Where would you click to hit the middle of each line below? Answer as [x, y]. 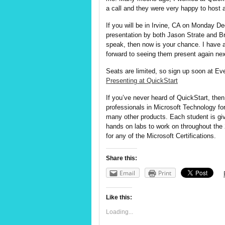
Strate [196, 35]
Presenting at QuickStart [142, 81]
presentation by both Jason [146, 35]
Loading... [120, 212]
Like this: [119, 197]
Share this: [122, 158]
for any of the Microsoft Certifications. [161, 136]
